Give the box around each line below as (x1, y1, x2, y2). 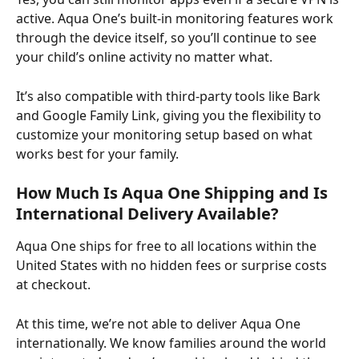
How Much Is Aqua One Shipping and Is (16, 182, 332, 204)
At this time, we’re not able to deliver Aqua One (16, 314, 304, 333)
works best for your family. (16, 144, 179, 163)
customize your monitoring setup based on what (16, 125, 316, 143)
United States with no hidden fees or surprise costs (16, 256, 330, 275)
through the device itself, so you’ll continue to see (16, 29, 320, 47)
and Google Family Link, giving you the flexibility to (16, 106, 325, 124)
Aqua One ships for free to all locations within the (16, 237, 320, 256)
